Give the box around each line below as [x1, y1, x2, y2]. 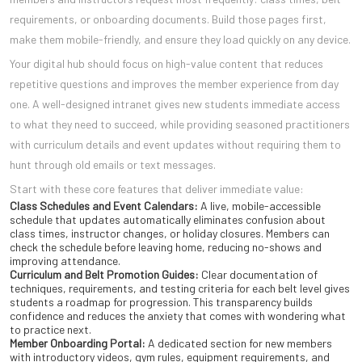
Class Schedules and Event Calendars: [10, 199, 198, 213]
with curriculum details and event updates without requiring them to [10, 137, 341, 152]
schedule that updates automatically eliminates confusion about [10, 213, 326, 227]
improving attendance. [10, 254, 120, 268]
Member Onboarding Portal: [10, 336, 145, 351]
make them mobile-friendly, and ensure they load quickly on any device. [10, 32, 351, 47]
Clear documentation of [199, 267, 318, 282]
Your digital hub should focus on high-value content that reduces [10, 57, 323, 71]
